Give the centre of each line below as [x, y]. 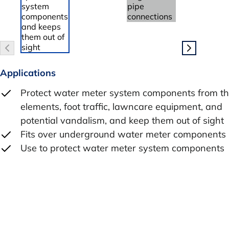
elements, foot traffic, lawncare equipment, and [121, 106]
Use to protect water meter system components [122, 148]
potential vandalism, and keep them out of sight [122, 120]
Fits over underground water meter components [123, 134]
